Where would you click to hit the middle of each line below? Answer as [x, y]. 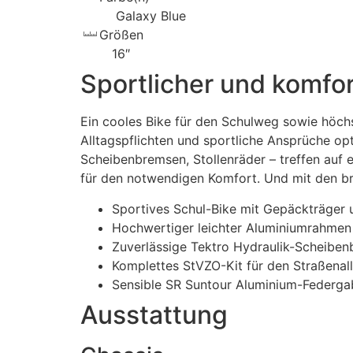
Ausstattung [154, 314]
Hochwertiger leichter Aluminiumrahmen [232, 227]
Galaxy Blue [149, 16]
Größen [121, 35]
